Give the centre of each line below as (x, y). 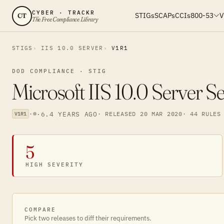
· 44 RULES (201, 113)
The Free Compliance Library (65, 19)
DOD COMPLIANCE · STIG (59, 71)
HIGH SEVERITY (54, 164)
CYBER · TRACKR (63, 12)
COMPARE (40, 209)
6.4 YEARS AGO (69, 114)
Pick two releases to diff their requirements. (88, 218)
